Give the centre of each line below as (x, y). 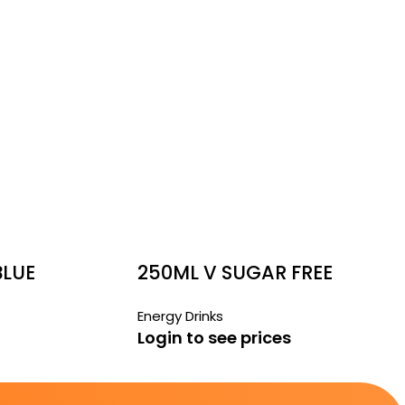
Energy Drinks (180, 316)
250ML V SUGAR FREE (235, 273)
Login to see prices (214, 338)
